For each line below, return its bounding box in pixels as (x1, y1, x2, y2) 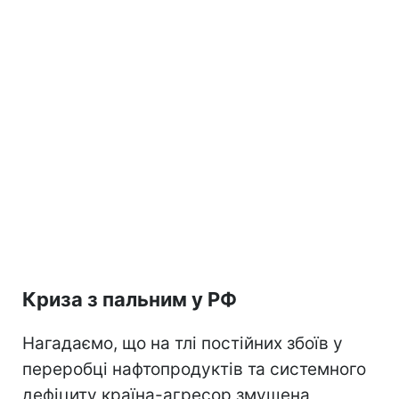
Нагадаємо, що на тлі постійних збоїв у (22, 332, 343, 354)
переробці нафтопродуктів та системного (22, 358, 366, 379)
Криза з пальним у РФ (22, 287, 237, 311)
